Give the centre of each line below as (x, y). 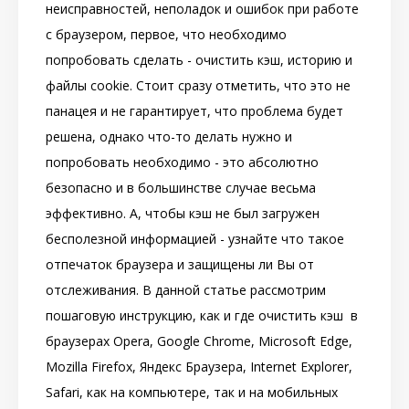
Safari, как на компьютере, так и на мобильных (192, 393)
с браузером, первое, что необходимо (166, 35)
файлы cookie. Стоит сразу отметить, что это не (198, 86)
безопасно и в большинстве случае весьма (181, 188)
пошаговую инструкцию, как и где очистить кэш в (202, 316)
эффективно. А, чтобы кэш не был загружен (183, 214)
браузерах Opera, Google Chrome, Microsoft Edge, (199, 341)
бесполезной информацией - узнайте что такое (195, 239)
